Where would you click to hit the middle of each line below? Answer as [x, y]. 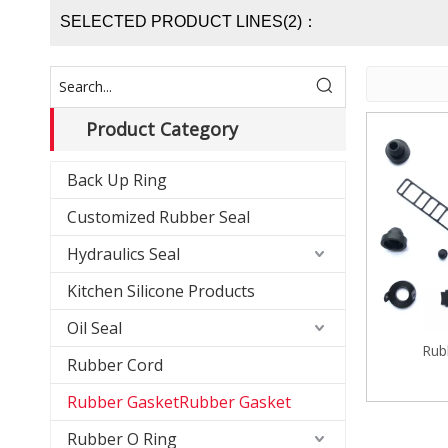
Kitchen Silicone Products [161, 291]
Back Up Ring [117, 180]
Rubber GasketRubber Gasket [179, 402]
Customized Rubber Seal [158, 217]
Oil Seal [94, 328]
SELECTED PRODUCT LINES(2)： [189, 21]
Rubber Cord [115, 365]
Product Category [162, 129]
